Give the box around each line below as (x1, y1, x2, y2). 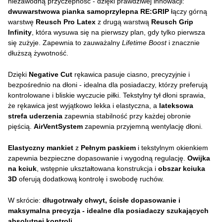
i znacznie (166, 39, 200, 47)
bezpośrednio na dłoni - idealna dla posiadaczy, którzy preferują (8, 81, 208, 89)
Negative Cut (29, 70, 72, 78)
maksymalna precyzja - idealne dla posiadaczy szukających (8, 207, 209, 215)
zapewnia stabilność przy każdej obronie (62, 112, 191, 120)
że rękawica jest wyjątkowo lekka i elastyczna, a (8, 102, 159, 110)
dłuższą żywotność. (8, 49, 68, 57)
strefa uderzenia (8, 112, 62, 120)
